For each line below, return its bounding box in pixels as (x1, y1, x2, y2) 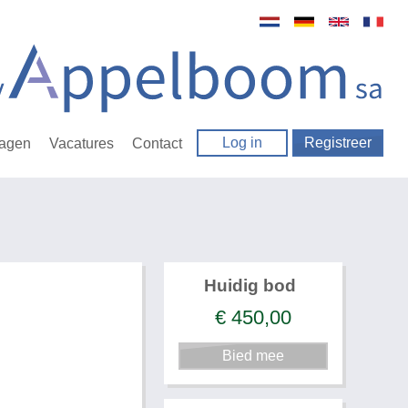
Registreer (304, 135, 372, 151)
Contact (132, 135, 183, 151)
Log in (222, 135, 263, 151)
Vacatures (49, 135, 115, 151)
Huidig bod (204, 276, 297, 296)
